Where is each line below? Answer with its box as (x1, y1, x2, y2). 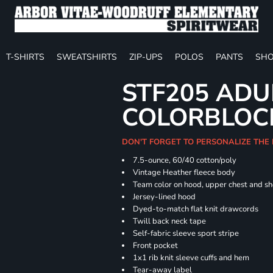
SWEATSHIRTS (57, 51, 117, 63)
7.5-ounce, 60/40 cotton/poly (133, 155, 237, 166)
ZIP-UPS (129, 51, 163, 63)
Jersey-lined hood (133, 191, 196, 202)
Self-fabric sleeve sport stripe (133, 228, 239, 239)
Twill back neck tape (133, 216, 207, 227)
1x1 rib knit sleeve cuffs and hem (133, 252, 250, 263)
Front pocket (133, 240, 179, 251)
